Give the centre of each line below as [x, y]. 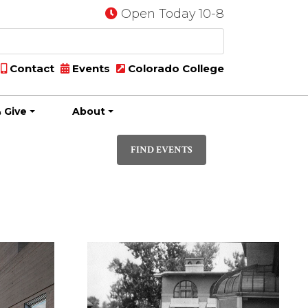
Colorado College [175, 68]
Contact [31, 68]
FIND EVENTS [162, 150]
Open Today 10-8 [173, 13]
